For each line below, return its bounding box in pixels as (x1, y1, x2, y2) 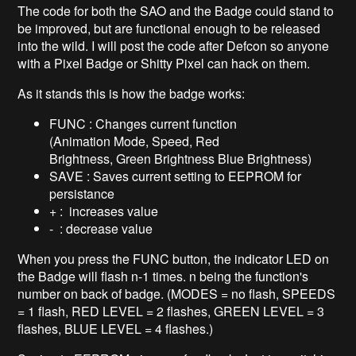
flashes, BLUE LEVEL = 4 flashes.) (17, 319, 217, 339)
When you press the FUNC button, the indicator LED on (17, 250, 330, 269)
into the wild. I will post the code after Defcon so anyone (17, 37, 330, 56)
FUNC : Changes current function (49, 114, 238, 133)
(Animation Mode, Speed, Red (49, 132, 220, 151)
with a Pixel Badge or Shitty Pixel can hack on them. (17, 54, 311, 73)
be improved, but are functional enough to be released (17, 19, 321, 38)
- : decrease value (49, 219, 153, 238)
